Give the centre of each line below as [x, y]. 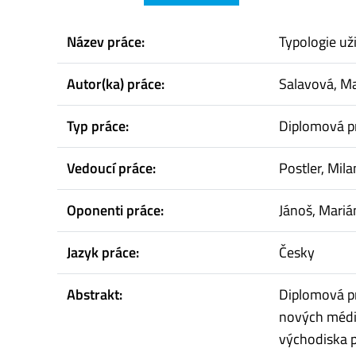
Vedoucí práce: [111, 168]
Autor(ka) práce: [116, 84]
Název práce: [106, 42]
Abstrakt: [95, 295]
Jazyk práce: [103, 253]
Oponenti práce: [115, 211]
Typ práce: [98, 126]
